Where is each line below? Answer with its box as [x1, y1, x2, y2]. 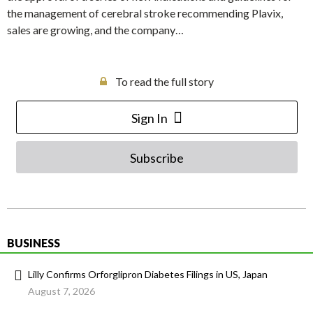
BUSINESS [7, 236, 60, 250]
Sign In [131, 110, 168, 126]
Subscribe [129, 150, 184, 166]
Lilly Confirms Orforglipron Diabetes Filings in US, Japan [28, 268, 268, 281]
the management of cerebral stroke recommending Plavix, [7, 6, 283, 20]
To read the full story [115, 75, 214, 89]
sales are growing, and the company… [7, 23, 184, 37]
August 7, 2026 [28, 285, 95, 298]
